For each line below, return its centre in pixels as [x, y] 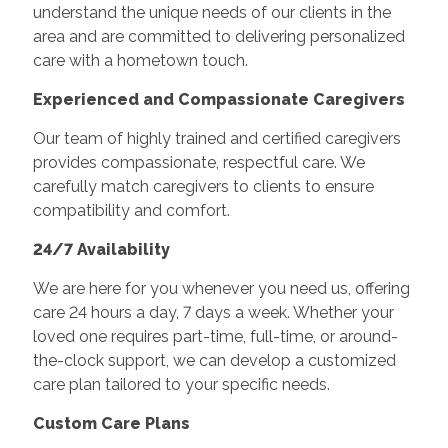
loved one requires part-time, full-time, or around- [215, 336]
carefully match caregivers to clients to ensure [203, 186]
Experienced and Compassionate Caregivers [218, 99]
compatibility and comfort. [131, 210]
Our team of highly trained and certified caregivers [216, 138]
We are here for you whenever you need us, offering [221, 288]
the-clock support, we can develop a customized [214, 360]
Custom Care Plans [111, 423]
